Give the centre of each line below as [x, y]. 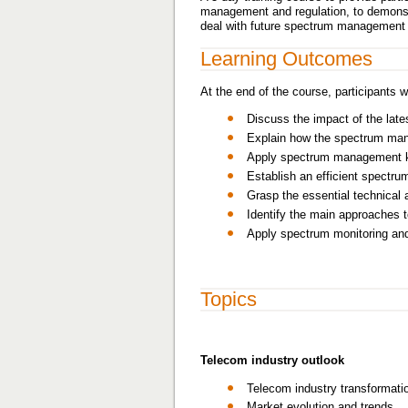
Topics [229, 299]
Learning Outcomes [286, 59]
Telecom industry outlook [272, 360]
